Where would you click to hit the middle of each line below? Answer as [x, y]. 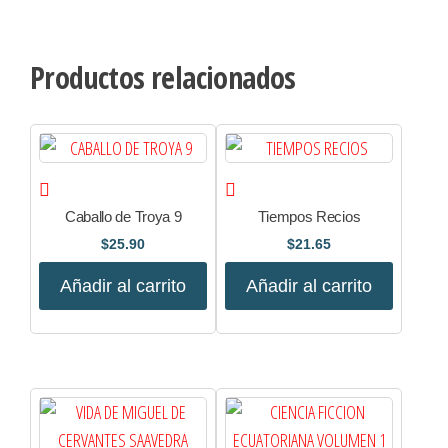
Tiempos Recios [309, 216]
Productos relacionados [163, 78]
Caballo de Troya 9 [123, 216]
